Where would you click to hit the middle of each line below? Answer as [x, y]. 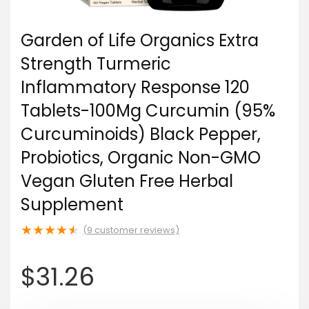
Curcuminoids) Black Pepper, [141, 134]
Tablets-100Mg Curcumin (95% [148, 111]
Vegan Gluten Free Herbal [127, 181]
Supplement [72, 205]
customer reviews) [136, 230]
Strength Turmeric [96, 64]
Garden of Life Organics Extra [140, 40]
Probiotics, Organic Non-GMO [141, 158]
